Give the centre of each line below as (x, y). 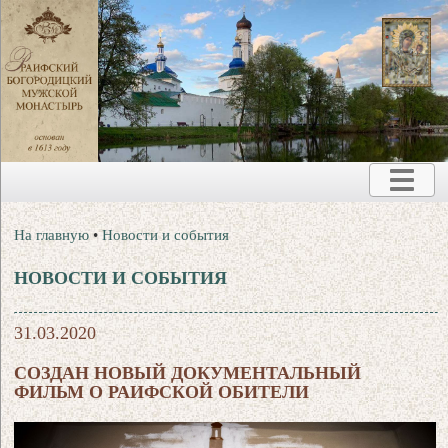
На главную (52, 234)
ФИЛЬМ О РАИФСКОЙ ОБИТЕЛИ (162, 391)
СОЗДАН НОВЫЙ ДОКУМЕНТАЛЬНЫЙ (188, 372)
